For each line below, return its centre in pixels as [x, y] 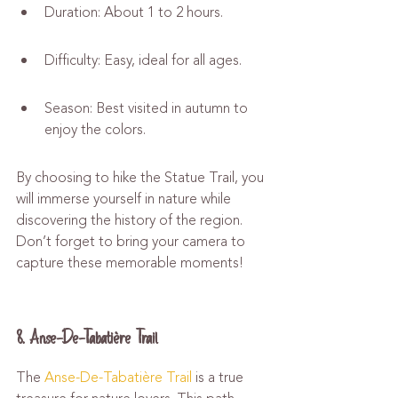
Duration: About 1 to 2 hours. [134, 12]
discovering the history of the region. [131, 220]
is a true [219, 378]
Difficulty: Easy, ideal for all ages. [143, 60]
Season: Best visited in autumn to [148, 108]
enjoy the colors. [95, 130]
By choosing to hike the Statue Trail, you [142, 178]
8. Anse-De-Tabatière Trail [87, 338]
